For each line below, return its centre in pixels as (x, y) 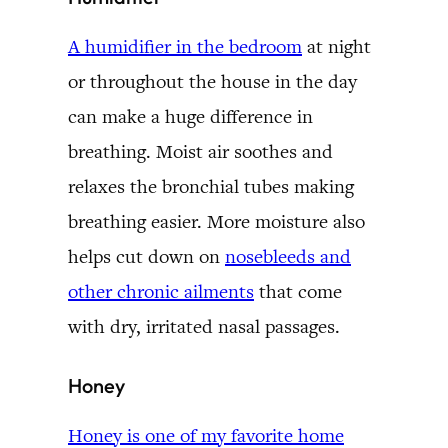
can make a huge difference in (190, 116)
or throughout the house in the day (212, 81)
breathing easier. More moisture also (216, 221)
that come (298, 291)
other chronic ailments (161, 291)
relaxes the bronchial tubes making (211, 186)
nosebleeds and (288, 256)
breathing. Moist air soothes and (200, 151)
